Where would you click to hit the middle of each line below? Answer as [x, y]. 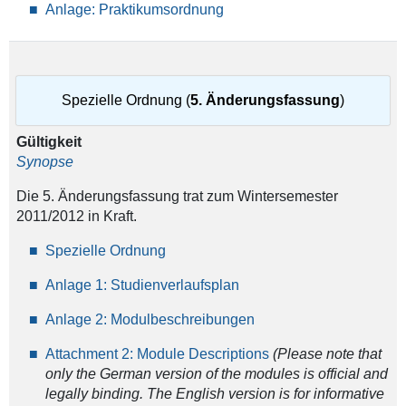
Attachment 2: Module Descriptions [157, 354]
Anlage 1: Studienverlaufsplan [142, 285]
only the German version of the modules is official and [216, 374]
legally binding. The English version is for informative [214, 394]
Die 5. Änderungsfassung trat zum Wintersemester [177, 197]
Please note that [329, 354]
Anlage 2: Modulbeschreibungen [150, 320]
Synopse [44, 162]
